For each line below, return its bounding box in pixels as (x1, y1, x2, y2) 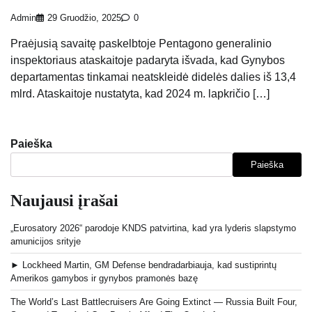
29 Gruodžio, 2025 (47, 13, 121, 24)
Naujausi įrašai (10, 192, 118, 210)
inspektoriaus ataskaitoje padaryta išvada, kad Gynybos (10, 54, 285, 67)
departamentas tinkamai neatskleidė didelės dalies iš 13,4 (10, 71, 296, 84)
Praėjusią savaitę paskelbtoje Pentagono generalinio (10, 38, 272, 50)
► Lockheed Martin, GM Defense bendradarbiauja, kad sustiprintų (10, 260, 276, 271)
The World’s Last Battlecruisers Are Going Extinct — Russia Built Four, (10, 297, 297, 308)
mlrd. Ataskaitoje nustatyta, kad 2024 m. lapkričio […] (10, 88, 270, 100)
